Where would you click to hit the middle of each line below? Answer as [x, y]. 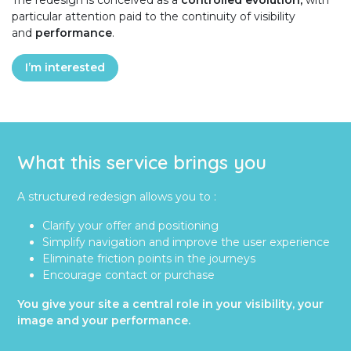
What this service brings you [142, 163]
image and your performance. [104, 321]
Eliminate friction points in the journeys [149, 259]
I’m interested [65, 68]
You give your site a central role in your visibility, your [171, 304]
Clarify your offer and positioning [131, 226]
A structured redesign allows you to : [117, 197]
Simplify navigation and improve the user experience [186, 242]
